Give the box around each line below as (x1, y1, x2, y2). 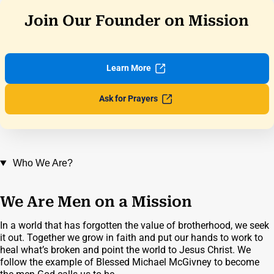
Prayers (128, 94, 160, 104)
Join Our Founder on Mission (24, 12, 250, 30)
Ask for (99, 94, 128, 104)
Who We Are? (12, 158, 73, 169)
